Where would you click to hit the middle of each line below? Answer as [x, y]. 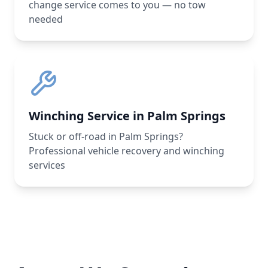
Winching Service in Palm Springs [127, 116]
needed [46, 19]
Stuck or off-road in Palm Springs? [106, 136]
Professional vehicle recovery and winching [127, 151]
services [47, 165]
